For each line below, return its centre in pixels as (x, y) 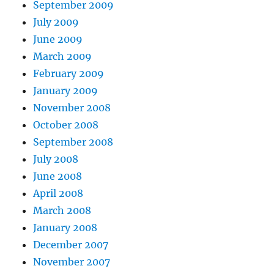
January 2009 (66, 90)
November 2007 (72, 261)
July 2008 (56, 159)
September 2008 (73, 142)
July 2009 (56, 22)
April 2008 (58, 193)
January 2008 (65, 227)
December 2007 (71, 244)
